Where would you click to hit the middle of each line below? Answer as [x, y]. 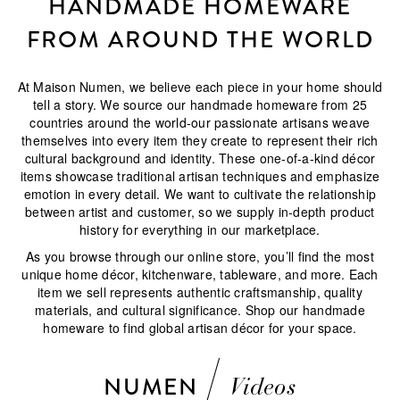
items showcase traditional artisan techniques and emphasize [200, 176]
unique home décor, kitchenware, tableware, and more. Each [200, 275]
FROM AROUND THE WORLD [200, 40]
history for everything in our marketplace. [200, 230]
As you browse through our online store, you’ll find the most [200, 257]
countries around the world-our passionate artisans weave [200, 123]
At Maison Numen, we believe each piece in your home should [200, 87]
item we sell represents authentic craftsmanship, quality [200, 292]
